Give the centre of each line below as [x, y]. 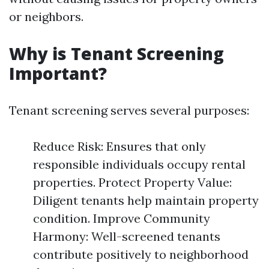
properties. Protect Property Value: [132, 182]
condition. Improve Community [122, 218]
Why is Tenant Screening [116, 53]
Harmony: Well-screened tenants [127, 236]
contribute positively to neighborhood [141, 254]
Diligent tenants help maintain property [146, 200]
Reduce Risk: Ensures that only [119, 146]
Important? [58, 73]
